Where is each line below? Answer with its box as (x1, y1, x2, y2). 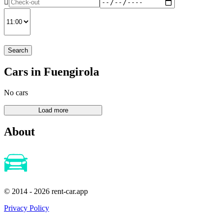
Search (8, 46, 28, 54)
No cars (4, 88, 28, 97)
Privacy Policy (4, 204, 49, 213)
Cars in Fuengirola (4, 65, 99, 78)
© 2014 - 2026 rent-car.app (4, 187, 88, 196)
